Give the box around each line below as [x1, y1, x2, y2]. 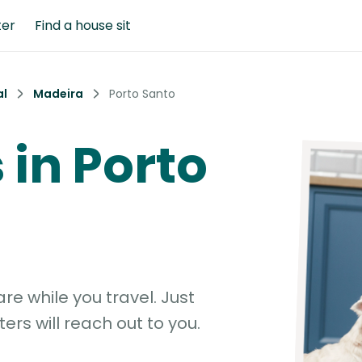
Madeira [33, 86, 83, 102]
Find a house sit [35, 15, 131, 35]
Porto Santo [109, 86, 175, 102]
